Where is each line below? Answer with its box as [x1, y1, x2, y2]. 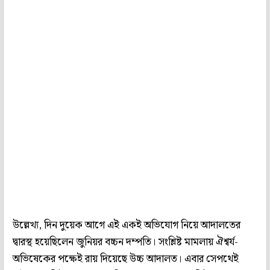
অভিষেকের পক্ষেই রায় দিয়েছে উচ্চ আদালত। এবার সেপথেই [13, 250, 239, 268]
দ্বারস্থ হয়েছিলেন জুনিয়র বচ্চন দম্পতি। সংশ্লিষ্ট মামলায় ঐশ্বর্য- [13, 233, 238, 251]
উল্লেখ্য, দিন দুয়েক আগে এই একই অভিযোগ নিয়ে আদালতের [13, 216, 240, 234]
